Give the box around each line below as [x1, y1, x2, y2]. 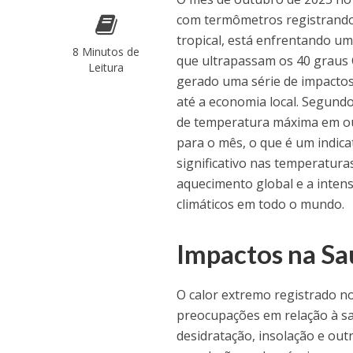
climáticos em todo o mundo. [176, 195, 345, 213]
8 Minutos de [72, 44, 140, 59]
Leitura [88, 60, 124, 75]
